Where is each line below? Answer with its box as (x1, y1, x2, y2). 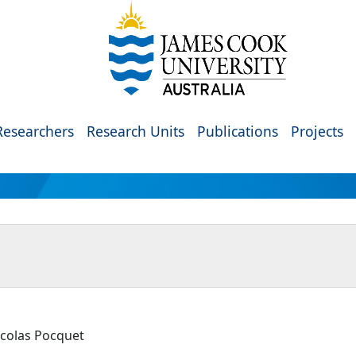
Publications (197, 122, 278, 141)
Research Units (87, 122, 184, 141)
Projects (291, 122, 343, 141)
